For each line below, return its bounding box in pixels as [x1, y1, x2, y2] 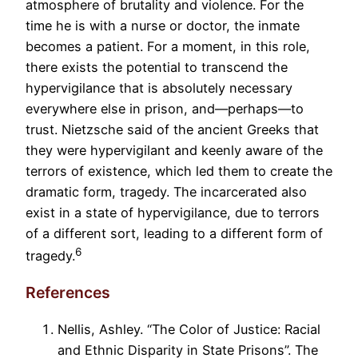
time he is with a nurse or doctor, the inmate [26, 17, 300, 34]
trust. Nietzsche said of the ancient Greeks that [26, 121, 319, 137]
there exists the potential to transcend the [26, 58, 288, 75]
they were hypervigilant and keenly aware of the [26, 141, 323, 158]
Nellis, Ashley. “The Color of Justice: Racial [58, 320, 320, 337]
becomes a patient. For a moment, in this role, [26, 38, 310, 54]
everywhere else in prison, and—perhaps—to [26, 100, 304, 117]
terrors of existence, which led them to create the [26, 162, 332, 179]
